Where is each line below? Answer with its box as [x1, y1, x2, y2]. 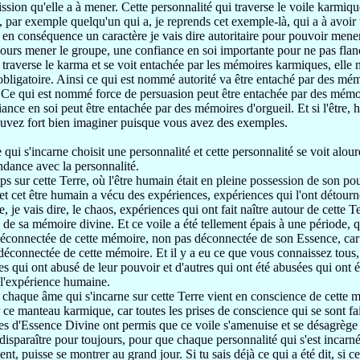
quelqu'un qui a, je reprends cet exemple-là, [71, 14, 293, 28]
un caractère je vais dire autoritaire [86, 29, 262, 43]
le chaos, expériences [72, 202, 182, 216]
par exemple [6, 14, 71, 28]
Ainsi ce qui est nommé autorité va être [56, 72, 256, 86]
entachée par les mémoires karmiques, [140, 58, 334, 72]
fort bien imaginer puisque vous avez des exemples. [27, 116, 288, 129]
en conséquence [2, 29, 86, 43]
